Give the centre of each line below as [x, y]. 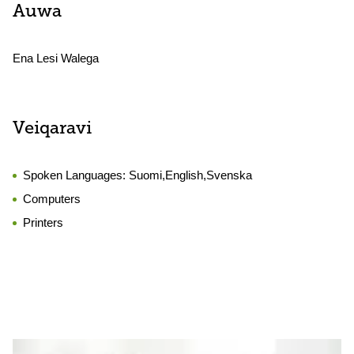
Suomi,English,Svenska [190, 175]
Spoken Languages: [76, 175]
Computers [52, 199]
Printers [43, 222]
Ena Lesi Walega [56, 58]
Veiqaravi [52, 129]
